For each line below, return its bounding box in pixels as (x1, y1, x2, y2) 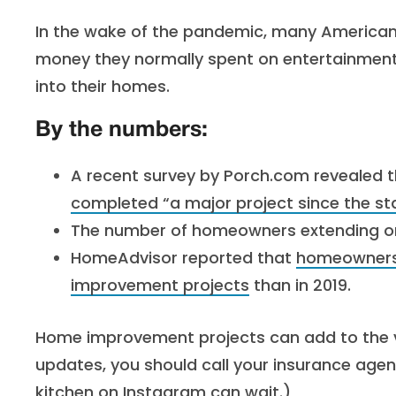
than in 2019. (249, 274, 351, 296)
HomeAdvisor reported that (71, 247, 296, 269)
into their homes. (35, 75, 170, 97)
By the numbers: (35, 120, 208, 141)
